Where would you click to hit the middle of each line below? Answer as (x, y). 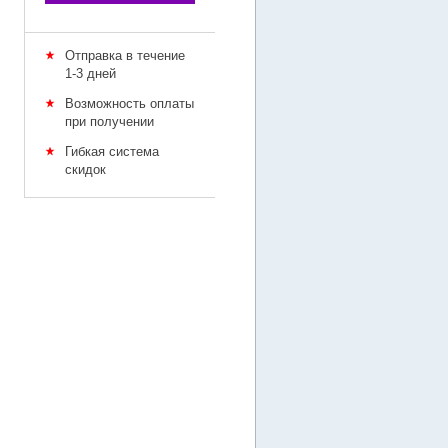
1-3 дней (90, 73)
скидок (85, 169)
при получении (109, 121)
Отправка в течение (125, 55)
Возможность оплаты (129, 103)
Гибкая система (112, 151)
